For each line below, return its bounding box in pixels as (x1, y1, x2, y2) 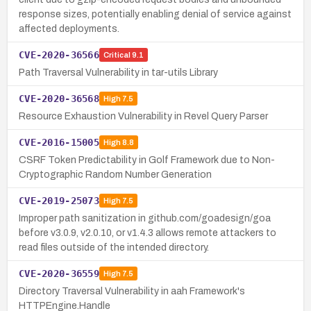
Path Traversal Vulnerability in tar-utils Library (19, 67, 218, 78)
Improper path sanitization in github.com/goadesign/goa (19, 212, 271, 224)
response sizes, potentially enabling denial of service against (19, 8, 292, 19)
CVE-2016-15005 (19, 136, 99, 148)
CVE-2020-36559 (19, 267, 99, 279)
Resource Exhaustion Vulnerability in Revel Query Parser (19, 110, 268, 121)
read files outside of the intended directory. (19, 242, 209, 253)
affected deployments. (19, 23, 119, 34)
